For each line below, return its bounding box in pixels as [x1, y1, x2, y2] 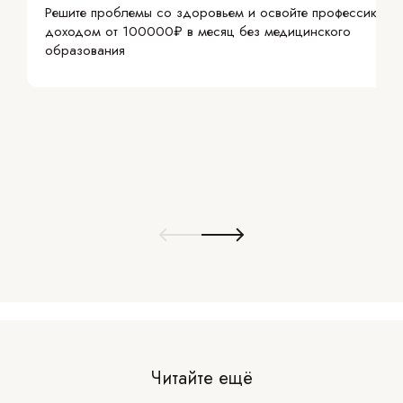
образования [45, 40, 125, 61]
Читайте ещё [150, 365, 253, 392]
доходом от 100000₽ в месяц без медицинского [45, 22, 351, 42]
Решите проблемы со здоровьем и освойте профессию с [45, 3, 392, 23]
